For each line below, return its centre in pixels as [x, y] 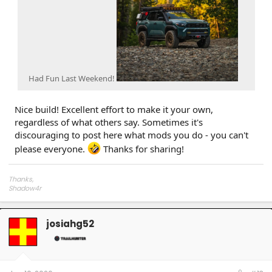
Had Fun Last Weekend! [73, 78]
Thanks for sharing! [142, 148]
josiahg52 [70, 224]
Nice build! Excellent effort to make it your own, [114, 109]
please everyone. [51, 148]
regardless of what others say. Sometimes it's [109, 122]
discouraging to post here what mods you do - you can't [131, 134]
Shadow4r [25, 188]
